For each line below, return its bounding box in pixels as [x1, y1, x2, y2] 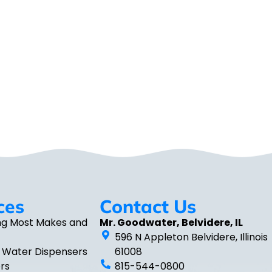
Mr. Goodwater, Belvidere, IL [99, 216, 243, 230]
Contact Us [99, 195, 196, 219]
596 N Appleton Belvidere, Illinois [114, 230, 268, 245]
